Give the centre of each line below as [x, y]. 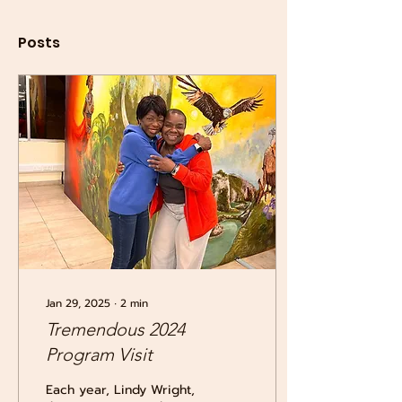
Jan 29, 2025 [78, 303]
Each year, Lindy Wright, [120, 390]
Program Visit [99, 354]
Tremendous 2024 [115, 329]
